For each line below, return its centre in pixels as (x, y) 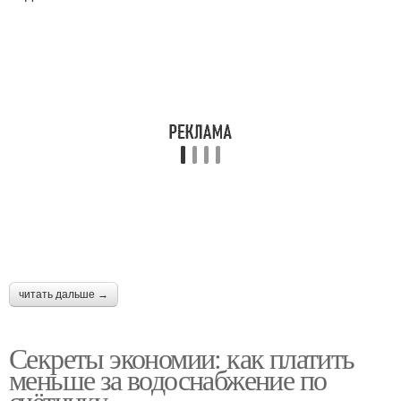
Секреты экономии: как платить (182, 357)
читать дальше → (64, 294)
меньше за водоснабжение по (168, 379)
